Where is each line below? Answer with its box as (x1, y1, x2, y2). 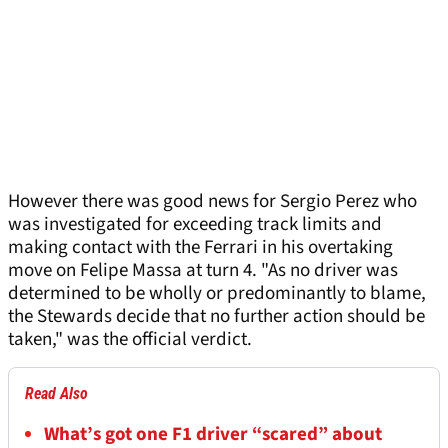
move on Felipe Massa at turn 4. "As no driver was (8, 257, 398, 285)
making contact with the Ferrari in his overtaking (8, 234, 393, 262)
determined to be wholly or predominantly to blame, (8, 280, 426, 308)
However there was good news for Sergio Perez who (8, 188, 417, 216)
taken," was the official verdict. (8, 326, 252, 354)
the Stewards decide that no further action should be (8, 303, 425, 331)
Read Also (25, 384, 88, 404)
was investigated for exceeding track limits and (8, 211, 382, 239)
